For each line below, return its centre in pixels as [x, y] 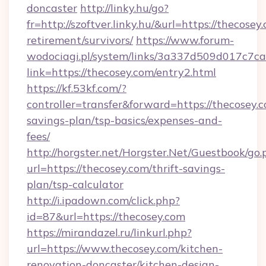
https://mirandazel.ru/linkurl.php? [109, 232]
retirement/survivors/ [80, 40]
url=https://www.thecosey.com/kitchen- [125, 248]
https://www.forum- [185, 40]
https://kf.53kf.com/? [77, 88]
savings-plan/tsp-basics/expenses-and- [124, 120]
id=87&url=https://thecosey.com [106, 216]
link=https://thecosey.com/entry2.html [121, 72]
